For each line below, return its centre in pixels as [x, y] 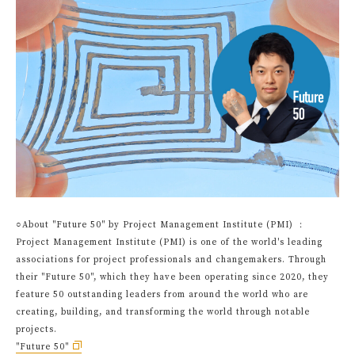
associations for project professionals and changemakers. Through [171, 260]
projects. [36, 330]
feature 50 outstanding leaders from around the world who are [162, 295]
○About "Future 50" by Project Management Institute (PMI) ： [161, 225]
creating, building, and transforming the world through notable [163, 312]
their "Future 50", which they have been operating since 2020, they [172, 277]
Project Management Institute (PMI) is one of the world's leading [169, 242]
